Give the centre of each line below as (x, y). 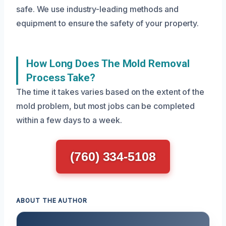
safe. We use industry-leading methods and (97, 9)
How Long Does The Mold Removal (108, 64)
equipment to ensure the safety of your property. (108, 23)
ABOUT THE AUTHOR (52, 201)
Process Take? (61, 78)
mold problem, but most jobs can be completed (105, 106)
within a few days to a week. (69, 120)
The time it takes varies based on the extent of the (110, 92)
